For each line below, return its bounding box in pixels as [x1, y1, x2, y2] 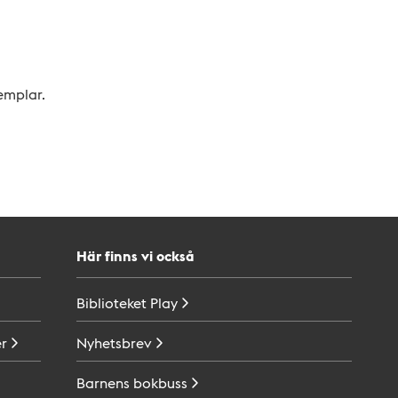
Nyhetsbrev [76, 333, 152, 352]
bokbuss [133, 373, 187, 392]
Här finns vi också [76, 246, 195, 265]
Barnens [76, 373, 130, 392]
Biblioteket [76, 293, 147, 312]
